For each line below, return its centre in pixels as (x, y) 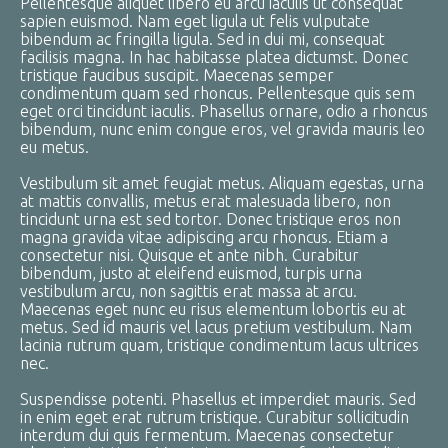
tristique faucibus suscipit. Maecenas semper (177, 75)
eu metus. (54, 147)
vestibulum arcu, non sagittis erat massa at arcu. (188, 291)
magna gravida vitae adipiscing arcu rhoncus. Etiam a (204, 237)
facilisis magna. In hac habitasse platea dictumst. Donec (214, 57)
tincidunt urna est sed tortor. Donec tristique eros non (210, 219)
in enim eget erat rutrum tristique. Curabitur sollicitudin (214, 417)
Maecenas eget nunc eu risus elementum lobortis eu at (213, 309)
